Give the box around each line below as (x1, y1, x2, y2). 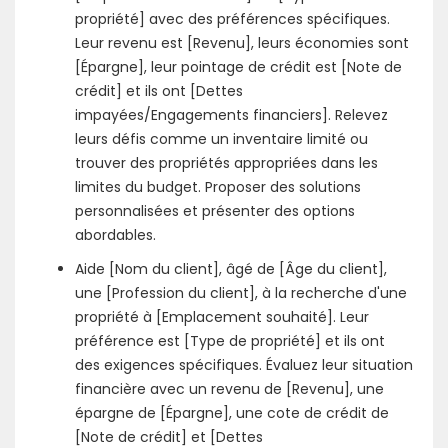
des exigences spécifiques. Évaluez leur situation (75, 355, 413, 375)
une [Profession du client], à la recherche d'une (75, 283, 407, 303)
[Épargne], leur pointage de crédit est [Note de (75, 57, 402, 77)
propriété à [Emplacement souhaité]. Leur (75, 307, 369, 327)
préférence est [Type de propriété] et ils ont (75, 331, 385, 351)
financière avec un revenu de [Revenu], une (75, 379, 384, 399)
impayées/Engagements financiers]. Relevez (75, 105, 388, 125)
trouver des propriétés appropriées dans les (75, 153, 378, 173)
